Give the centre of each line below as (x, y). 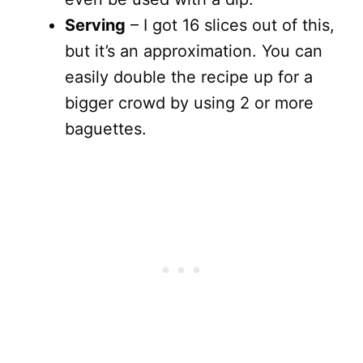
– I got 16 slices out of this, (230, 25)
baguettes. (106, 129)
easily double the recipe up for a (189, 77)
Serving (95, 25)
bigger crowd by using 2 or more (189, 103)
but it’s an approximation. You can (194, 51)
